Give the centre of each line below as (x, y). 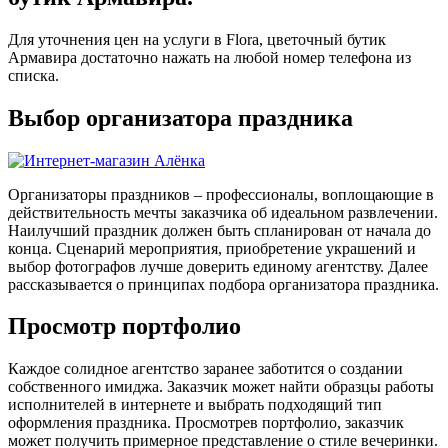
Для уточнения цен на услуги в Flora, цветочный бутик (197, 39)
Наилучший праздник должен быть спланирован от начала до (219, 230)
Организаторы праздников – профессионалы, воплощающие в (221, 194)
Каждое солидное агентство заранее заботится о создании (205, 369)
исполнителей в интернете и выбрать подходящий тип (195, 405)
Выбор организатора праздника (180, 117)
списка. (33, 75)
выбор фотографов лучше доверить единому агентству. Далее (218, 266)
